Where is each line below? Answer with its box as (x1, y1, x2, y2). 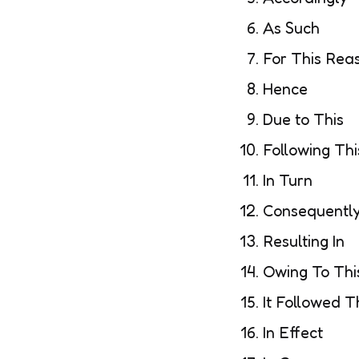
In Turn (263, 171, 313, 190)
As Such (263, 18, 320, 38)
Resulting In (263, 232, 345, 251)
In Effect (263, 323, 323, 342)
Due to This (263, 110, 344, 129)
